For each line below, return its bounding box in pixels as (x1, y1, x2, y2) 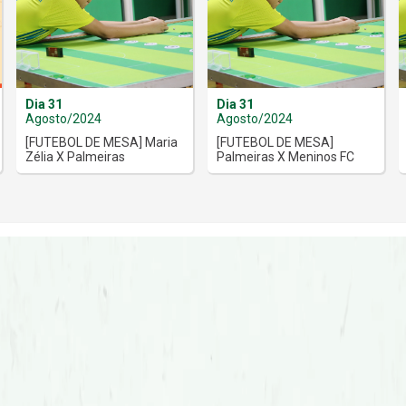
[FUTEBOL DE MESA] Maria (25, 134, 179, 150)
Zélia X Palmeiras (25, 149, 126, 164)
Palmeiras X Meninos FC (216, 149, 354, 164)
